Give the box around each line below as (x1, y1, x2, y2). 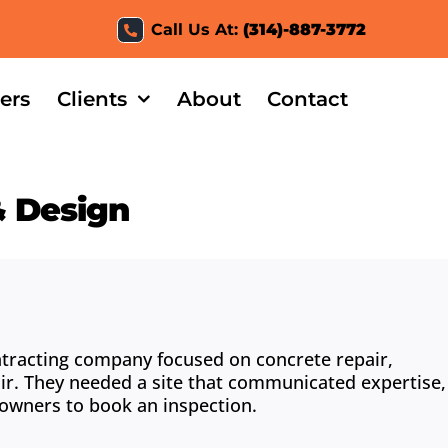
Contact (267, 86, 349, 111)
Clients (56, 86, 127, 111)
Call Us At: (151, 20, 244, 39)
